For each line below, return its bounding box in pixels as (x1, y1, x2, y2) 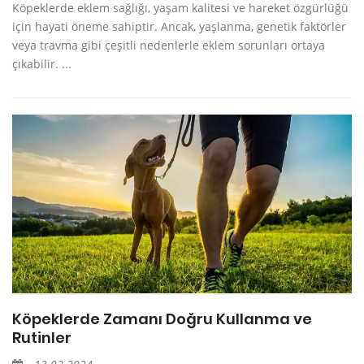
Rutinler (12, 327, 71, 348)
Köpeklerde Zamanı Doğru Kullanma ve (12, 308, 312, 329)
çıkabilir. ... (12, 55, 71, 71)
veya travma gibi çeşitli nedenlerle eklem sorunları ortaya (12, 37, 325, 53)
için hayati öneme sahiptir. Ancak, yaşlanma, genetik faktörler (12, 18, 346, 34)
